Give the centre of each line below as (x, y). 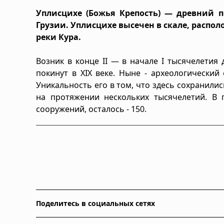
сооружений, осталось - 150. (91, 109)
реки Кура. (58, 37)
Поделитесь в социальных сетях (95, 203)
